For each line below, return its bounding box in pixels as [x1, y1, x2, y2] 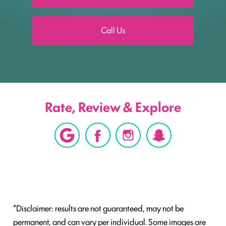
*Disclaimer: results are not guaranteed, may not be [13, 202, 184, 214]
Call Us [101, 24, 125, 36]
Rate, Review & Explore [45, 96, 181, 116]
